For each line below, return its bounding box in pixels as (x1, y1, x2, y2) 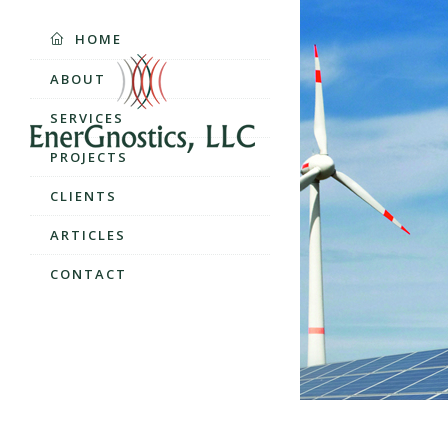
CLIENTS (50, 187, 117, 205)
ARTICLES (50, 226, 126, 244)
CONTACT (50, 265, 127, 283)
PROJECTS (50, 148, 128, 166)
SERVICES (50, 109, 124, 127)
